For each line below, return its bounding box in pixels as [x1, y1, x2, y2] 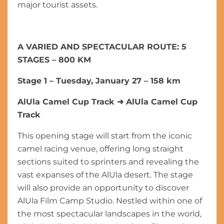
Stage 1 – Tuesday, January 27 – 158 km [17, 76, 180, 85]
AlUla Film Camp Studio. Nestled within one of [17, 196, 202, 205]
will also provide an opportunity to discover [17, 183, 189, 192]
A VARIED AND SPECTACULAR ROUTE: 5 [17, 42, 186, 51]
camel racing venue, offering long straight [17, 144, 183, 153]
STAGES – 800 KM [17, 55, 91, 64]
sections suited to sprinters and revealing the [17, 157, 199, 166]
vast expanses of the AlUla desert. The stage [17, 170, 193, 179]
